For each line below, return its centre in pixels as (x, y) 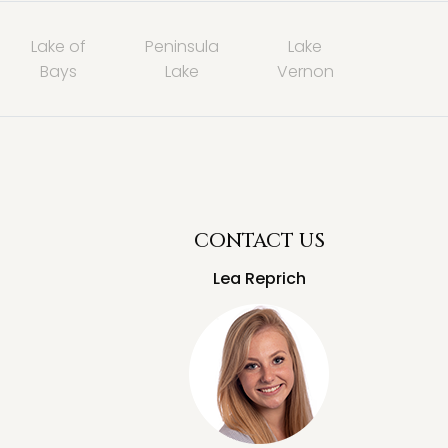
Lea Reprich (259, 278)
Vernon (305, 71)
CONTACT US (259, 240)
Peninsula (181, 46)
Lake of (59, 46)
